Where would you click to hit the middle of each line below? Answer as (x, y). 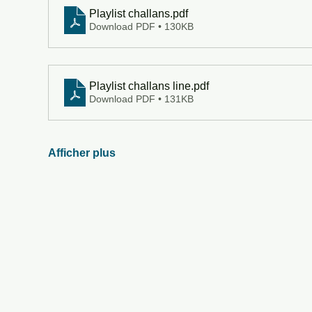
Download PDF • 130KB (141, 26)
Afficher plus (81, 153)
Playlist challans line (140, 86)
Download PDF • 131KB (141, 99)
